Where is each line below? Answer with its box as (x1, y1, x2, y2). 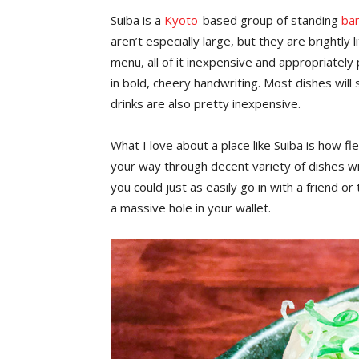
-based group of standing (198, 11, 341, 28)
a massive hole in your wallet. (111, 199, 271, 216)
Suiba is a (111, 11, 164, 28)
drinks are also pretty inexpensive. (111, 95, 301, 111)
